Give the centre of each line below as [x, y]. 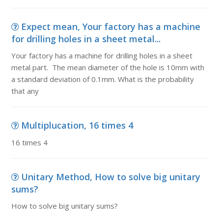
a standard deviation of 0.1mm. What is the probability [102, 79]
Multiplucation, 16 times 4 [77, 125]
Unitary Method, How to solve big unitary [110, 177]
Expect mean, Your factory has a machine [110, 27]
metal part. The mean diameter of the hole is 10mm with [108, 67]
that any [25, 91]
